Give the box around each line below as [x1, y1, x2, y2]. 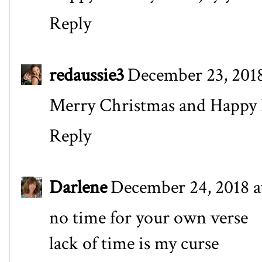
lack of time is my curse [49, 232, 219, 256]
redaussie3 [49, 63, 124, 87]
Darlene [49, 175, 107, 199]
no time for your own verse [49, 206, 248, 230]
